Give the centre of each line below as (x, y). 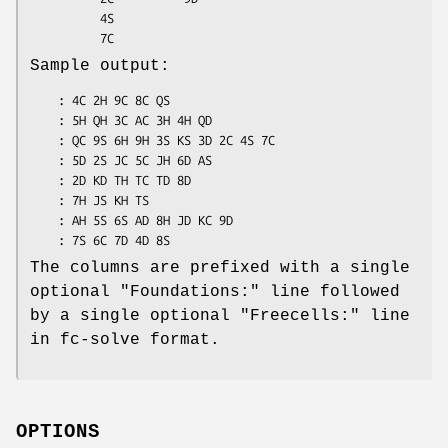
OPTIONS (58, 432)
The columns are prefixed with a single (220, 267)
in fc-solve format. (125, 339)
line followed (330, 291)
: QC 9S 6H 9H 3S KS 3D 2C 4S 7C (44, 139)
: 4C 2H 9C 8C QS (44, 99)
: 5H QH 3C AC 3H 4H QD (44, 119)
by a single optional (135, 315)
